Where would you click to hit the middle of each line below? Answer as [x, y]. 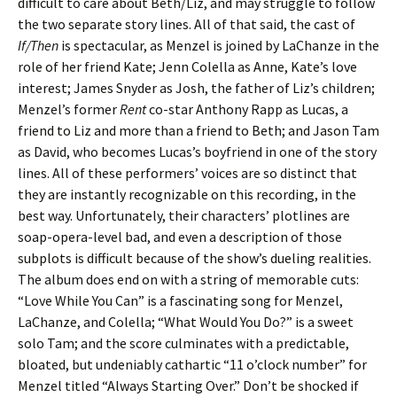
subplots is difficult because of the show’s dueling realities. [195, 258]
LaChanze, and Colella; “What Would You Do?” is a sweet [186, 322]
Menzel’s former [67, 109]
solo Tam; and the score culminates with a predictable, [183, 343]
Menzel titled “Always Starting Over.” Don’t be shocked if [188, 385]
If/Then [38, 45]
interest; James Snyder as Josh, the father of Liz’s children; [196, 88]
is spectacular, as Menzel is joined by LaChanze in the [219, 45]
